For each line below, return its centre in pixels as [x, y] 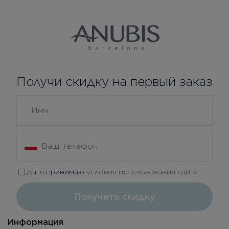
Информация [36, 222]
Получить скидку [114, 197]
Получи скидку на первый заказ [114, 82]
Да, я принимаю [56, 172]
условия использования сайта [142, 172]
